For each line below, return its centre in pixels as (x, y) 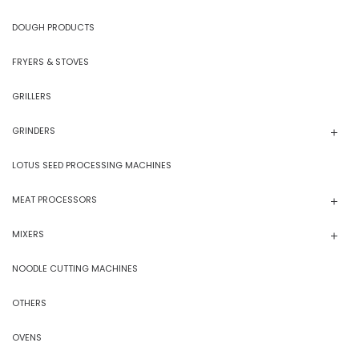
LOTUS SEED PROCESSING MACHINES (92, 165)
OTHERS (29, 303)
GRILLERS (32, 96)
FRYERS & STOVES (50, 61)
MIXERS (28, 234)
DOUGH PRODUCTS (53, 27)
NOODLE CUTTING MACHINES (75, 268)
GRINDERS (34, 130)
